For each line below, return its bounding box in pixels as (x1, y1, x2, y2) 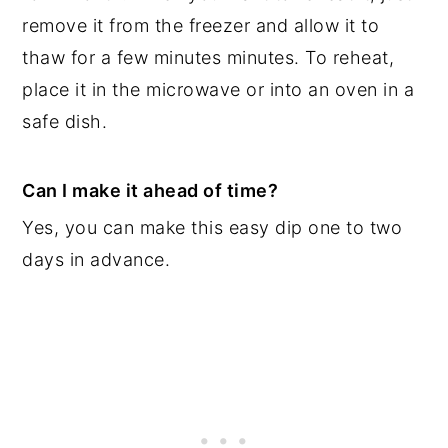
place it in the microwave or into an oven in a (22, 78, 415, 100)
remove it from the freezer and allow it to (22, 14, 380, 36)
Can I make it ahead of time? (22, 179, 279, 201)
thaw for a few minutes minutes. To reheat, (22, 46, 395, 68)
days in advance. (22, 248, 171, 270)
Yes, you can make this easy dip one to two (22, 216, 403, 238)
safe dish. (22, 110, 108, 132)
